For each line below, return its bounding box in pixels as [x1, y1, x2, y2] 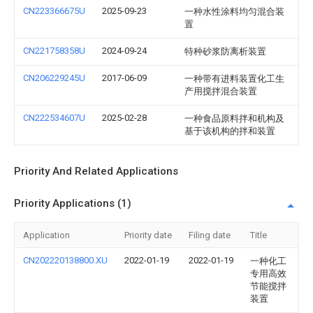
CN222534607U [23, 112, 85, 123]
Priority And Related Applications [14, 165, 178, 177]
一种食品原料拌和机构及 [184, 113, 284, 124]
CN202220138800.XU [23, 255, 108, 265]
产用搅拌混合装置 [184, 86, 257, 96]
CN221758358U [23, 45, 85, 56]
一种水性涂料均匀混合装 [184, 6, 284, 17]
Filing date [189, 230, 231, 240]
